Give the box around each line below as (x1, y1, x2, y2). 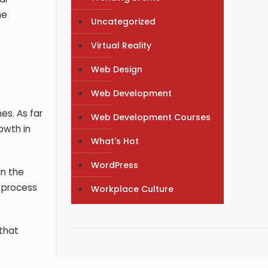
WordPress (91, 159, 139, 171)
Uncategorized (91, 15, 156, 28)
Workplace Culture (91, 182, 174, 195)
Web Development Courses (91, 111, 211, 123)
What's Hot (91, 135, 139, 147)
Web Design (91, 63, 143, 75)
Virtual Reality (91, 39, 152, 51)
